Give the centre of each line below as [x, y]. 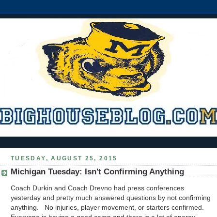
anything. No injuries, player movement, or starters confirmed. [108, 208]
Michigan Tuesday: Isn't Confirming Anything [97, 172]
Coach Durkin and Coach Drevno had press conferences [97, 188]
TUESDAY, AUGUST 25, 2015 [64, 158]
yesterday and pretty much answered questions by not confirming [111, 198]
